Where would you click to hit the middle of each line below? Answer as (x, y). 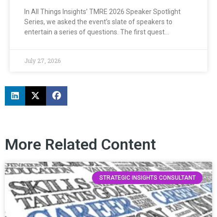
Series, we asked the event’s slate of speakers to (98, 22)
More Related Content (80, 144)
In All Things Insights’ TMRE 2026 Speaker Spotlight (102, 11)
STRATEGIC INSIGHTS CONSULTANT (147, 178)
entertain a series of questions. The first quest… (97, 32)
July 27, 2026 (42, 60)
